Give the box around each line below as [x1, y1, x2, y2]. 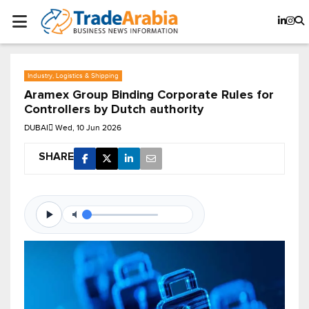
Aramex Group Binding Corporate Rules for [24, 89, 274, 102]
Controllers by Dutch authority [24, 103, 203, 117]
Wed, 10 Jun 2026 [55, 123, 121, 133]
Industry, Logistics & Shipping [28, 72, 119, 80]
